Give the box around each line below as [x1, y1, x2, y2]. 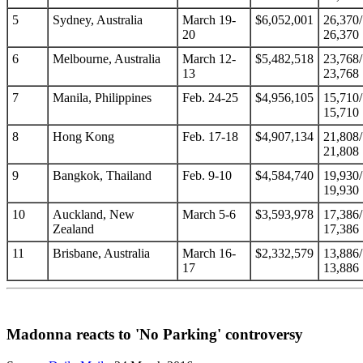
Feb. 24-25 [182, 91, 238, 105]
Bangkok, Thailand [53, 169, 152, 183]
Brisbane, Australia [53, 246, 150, 261]
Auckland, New [53, 207, 135, 222]
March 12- [182, 52, 236, 66]
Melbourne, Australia [53, 52, 160, 66]
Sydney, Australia [53, 13, 143, 28]
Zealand [53, 222, 94, 237]
